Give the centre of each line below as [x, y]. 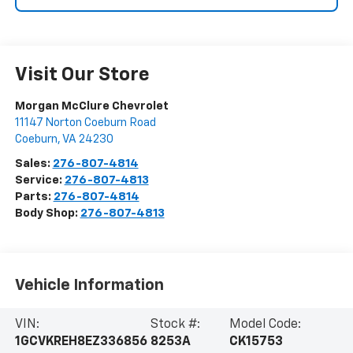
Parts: [34, 197]
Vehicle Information [89, 285]
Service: [39, 180]
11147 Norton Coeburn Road [85, 123]
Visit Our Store [82, 75]
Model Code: [266, 324]
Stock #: [175, 324]
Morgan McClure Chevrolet [91, 106]
